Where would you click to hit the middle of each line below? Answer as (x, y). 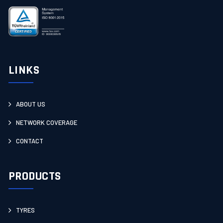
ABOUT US (30, 104)
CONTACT (29, 141)
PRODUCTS (35, 176)
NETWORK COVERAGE (46, 122)
